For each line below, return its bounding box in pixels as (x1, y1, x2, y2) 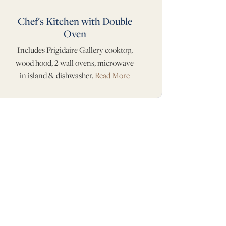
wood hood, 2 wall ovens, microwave (16, 58, 134, 69)
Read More (95, 70, 130, 81)
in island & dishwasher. (20, 70, 95, 81)
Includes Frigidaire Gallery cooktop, (17, 45, 133, 56)
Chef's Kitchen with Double (17, 14, 132, 28)
